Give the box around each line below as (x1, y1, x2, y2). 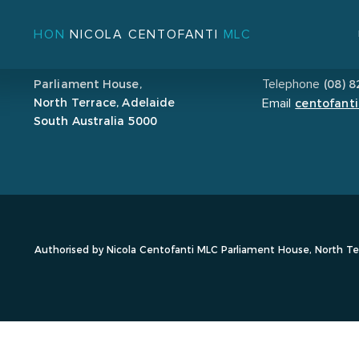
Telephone (262, 76, 321, 91)
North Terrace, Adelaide (34, 94, 175, 110)
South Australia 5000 (34, 112, 157, 128)
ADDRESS (34, 53, 93, 66)
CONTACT (262, 53, 324, 66)
